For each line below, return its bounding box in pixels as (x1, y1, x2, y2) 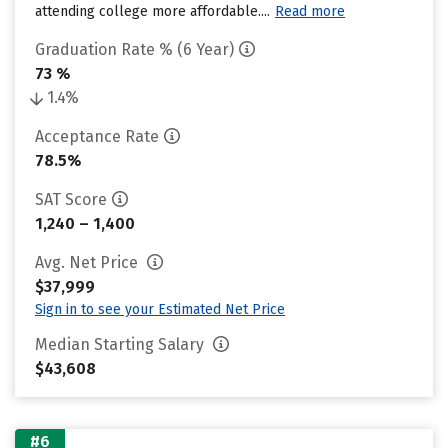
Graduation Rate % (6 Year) (35, 40, 234, 59)
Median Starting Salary (35, 335, 208, 354)
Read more (275, 3, 345, 20)
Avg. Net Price (35, 253, 142, 272)
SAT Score (35, 190, 107, 209)
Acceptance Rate (35, 127, 159, 146)
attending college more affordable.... (35, 3, 270, 20)
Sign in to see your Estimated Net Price (35, 301, 285, 318)
